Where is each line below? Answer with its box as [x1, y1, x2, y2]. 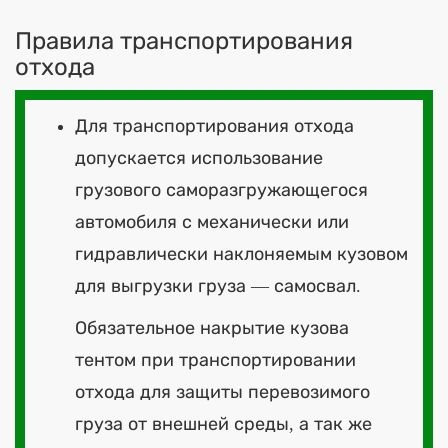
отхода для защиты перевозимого [75, 381, 370, 402]
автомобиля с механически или [75, 211, 349, 232]
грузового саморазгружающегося [75, 179, 368, 200]
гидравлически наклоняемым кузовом [75, 243, 408, 264]
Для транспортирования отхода [75, 115, 354, 136]
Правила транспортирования [15, 27, 353, 54]
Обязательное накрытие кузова [75, 317, 349, 338]
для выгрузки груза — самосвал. [75, 275, 361, 296]
